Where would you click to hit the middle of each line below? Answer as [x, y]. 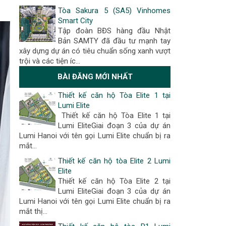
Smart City [75, 21]
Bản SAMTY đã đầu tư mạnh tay [114, 41]
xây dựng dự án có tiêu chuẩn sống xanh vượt [95, 51]
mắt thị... [33, 211]
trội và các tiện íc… [50, 61]
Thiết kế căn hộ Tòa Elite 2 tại [114, 181]
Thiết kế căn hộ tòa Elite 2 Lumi [114, 161]
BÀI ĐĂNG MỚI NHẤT [95, 77]
